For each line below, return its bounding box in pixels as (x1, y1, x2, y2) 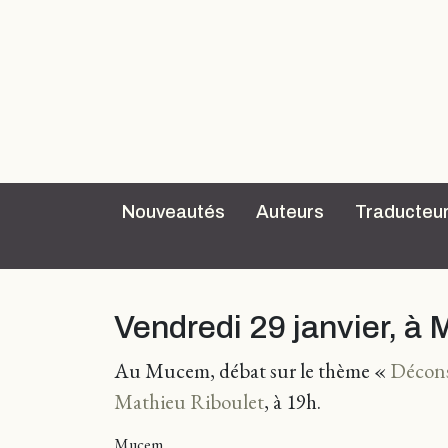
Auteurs (256, 202, 324, 222)
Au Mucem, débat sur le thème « (114, 357, 390, 384)
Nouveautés (122, 202, 225, 222)
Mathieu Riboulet (114, 388, 264, 415)
